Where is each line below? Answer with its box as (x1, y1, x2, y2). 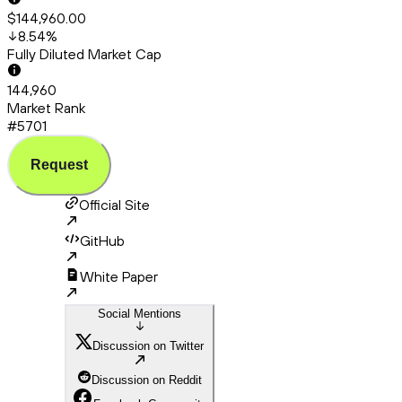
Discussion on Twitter (92, 339, 204, 354)
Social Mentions (98, 307, 181, 321)
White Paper (80, 267, 158, 286)
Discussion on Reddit (92, 373, 202, 388)
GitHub (80, 232, 125, 250)
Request (31, 157, 88, 173)
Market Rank (7, 99, 85, 118)
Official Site (79, 196, 150, 214)
